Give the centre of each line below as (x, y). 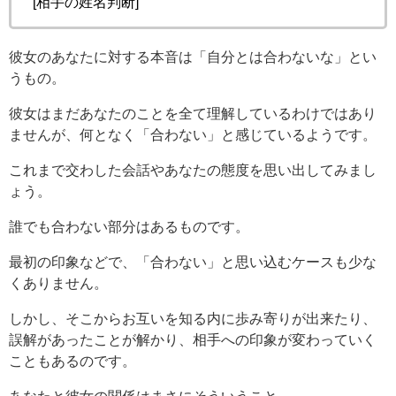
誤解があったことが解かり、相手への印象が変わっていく (193, 339)
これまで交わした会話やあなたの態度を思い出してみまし (193, 169)
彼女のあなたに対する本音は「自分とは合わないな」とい (193, 56)
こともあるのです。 (72, 360)
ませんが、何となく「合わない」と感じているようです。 (193, 134)
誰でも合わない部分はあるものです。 (129, 226)
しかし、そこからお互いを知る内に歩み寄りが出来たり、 (193, 318)
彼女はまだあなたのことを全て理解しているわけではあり (193, 113)
